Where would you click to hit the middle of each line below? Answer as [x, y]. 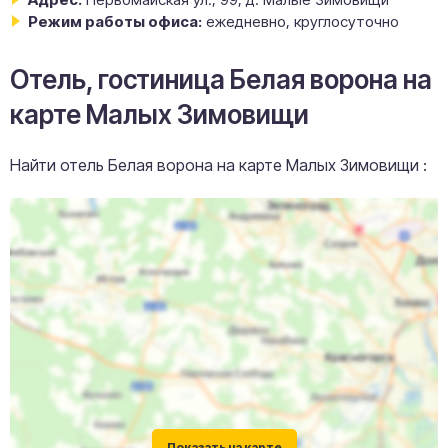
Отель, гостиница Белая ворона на [221, 79]
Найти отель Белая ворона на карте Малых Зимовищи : [218, 164]
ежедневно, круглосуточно [302, 21]
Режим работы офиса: [115, 21]
